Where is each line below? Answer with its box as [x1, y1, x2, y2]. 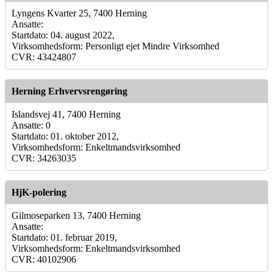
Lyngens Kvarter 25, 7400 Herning [12, 7, 147, 18]
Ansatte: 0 [12, 119, 51, 130]
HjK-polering [12, 186, 66, 197]
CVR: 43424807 [12, 51, 76, 62]
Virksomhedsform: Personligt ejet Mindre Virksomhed [12, 40, 219, 51]
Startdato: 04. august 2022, [12, 29, 115, 40]
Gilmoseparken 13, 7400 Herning [12, 210, 141, 221]
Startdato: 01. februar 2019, [12, 232, 117, 243]
